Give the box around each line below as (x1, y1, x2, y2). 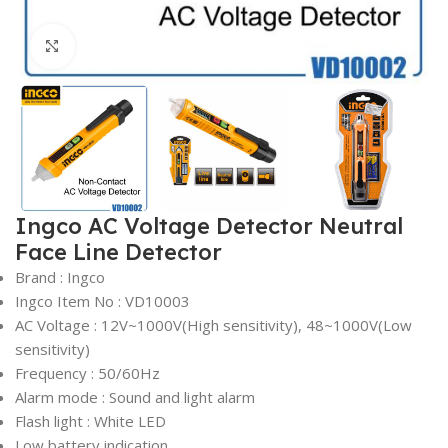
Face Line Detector (15, 238, 222, 267)
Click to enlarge (74, 37, 183, 56)
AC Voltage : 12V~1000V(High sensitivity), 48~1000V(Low (15, 315, 412, 336)
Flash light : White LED (15, 411, 166, 432)
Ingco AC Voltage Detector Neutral (15, 212, 403, 241)
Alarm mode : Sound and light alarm (15, 387, 255, 408)
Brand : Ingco (15, 267, 105, 288)
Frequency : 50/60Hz (15, 363, 160, 384)
